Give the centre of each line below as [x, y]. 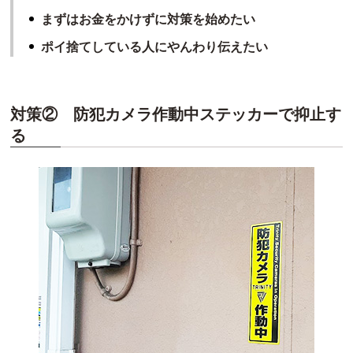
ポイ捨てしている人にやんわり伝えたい [155, 46]
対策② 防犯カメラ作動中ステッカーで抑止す [176, 114]
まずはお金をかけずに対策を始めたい [149, 19]
